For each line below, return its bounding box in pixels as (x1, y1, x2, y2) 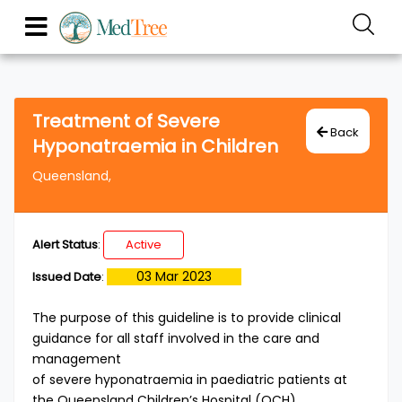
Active (126, 236, 162, 253)
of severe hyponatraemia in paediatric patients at (32, 371, 347, 389)
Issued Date (32, 268, 101, 285)
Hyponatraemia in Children (32, 134, 278, 159)
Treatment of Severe (32, 109, 220, 134)
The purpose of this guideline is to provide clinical (32, 309, 341, 327)
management (32, 350, 121, 368)
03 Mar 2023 (136, 267, 212, 285)
